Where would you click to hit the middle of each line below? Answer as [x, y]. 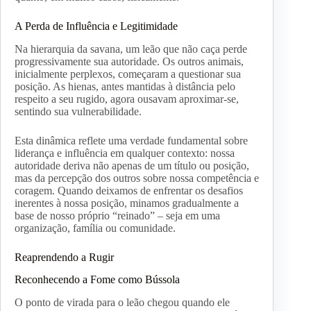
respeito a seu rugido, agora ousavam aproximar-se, [127, 99]
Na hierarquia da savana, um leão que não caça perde [131, 49]
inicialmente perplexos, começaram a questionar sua [128, 74]
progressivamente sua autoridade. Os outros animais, [129, 61]
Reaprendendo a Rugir [64, 257]
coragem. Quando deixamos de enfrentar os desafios [129, 190]
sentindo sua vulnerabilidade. [78, 111]
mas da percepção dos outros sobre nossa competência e [137, 178]
